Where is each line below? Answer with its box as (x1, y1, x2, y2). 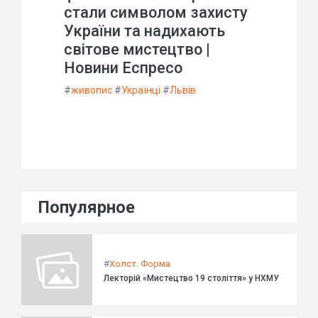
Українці (121, 84, 160, 97)
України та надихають (64, 22, 225, 40)
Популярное (38, 197, 135, 218)
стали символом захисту (64, 4, 248, 22)
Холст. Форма (109, 258, 170, 269)
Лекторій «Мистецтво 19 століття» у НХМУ (104, 273, 279, 283)
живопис (71, 84, 112, 97)
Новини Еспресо (64, 59, 182, 77)
